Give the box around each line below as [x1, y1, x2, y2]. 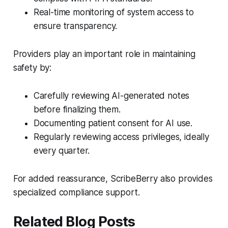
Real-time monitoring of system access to [33, 7, 194, 17]
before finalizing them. [33, 104, 121, 115]
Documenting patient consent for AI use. [33, 118, 193, 128]
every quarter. [33, 145, 90, 156]
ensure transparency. [33, 20, 118, 31]
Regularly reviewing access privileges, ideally [33, 131, 209, 142]
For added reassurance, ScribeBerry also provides [13, 173, 213, 184]
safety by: [13, 62, 52, 73]
